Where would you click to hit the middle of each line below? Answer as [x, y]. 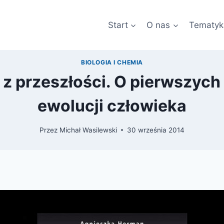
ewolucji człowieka [112, 106]
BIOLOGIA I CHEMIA [112, 62]
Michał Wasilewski [88, 130]
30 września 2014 [155, 130]
